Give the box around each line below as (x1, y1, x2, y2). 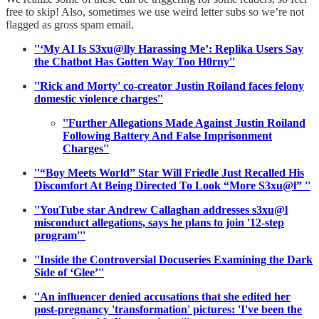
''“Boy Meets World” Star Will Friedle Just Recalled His (34, 166, 304, 179)
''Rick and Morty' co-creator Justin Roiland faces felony (34, 79, 304, 92)
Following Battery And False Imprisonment (63, 129, 272, 142)
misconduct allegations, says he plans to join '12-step (34, 216, 284, 229)
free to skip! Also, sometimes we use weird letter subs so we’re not (6, 5, 304, 18)
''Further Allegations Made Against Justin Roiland (63, 116, 305, 129)
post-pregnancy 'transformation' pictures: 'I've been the (34, 303, 302, 315)
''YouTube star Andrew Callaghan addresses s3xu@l (34, 203, 288, 216)
